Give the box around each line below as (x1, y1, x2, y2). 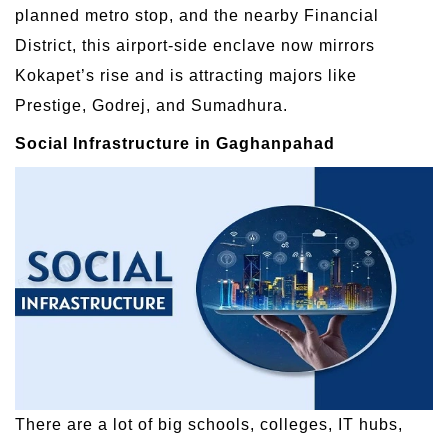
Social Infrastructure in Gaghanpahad (15, 134, 335, 152)
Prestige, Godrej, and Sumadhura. (15, 96, 288, 114)
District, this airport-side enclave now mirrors (15, 36, 375, 54)
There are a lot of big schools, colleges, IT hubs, (15, 416, 403, 434)
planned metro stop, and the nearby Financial (15, 6, 379, 24)
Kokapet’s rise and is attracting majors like (15, 66, 357, 84)
